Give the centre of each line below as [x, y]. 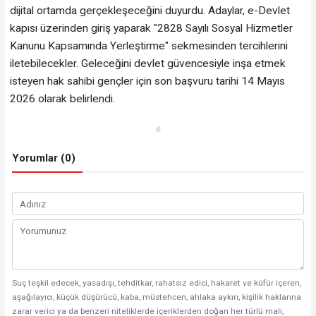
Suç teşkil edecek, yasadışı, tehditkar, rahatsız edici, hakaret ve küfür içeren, [156, 283]
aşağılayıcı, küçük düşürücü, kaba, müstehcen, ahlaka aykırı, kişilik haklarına [156, 297]
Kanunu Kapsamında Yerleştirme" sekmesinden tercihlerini [148, 45]
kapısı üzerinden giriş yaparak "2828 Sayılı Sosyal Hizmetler [151, 28]
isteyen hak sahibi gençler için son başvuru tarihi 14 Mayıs [147, 81]
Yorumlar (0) [43, 158]
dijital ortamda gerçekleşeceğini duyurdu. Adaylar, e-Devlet [150, 10]
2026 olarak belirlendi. [62, 98]
